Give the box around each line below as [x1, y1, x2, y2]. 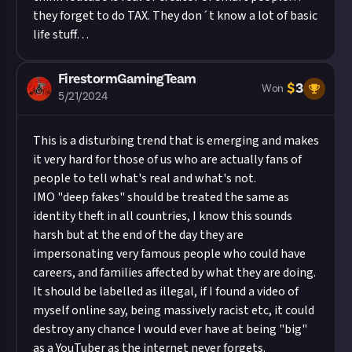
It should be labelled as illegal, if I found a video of [33, 283, 299, 300]
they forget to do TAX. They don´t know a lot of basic [33, 7, 317, 24]
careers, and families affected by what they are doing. [33, 264, 316, 281]
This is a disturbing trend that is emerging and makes [33, 132, 319, 149]
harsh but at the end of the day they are [33, 226, 244, 244]
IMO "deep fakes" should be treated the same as [33, 189, 289, 206]
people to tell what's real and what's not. [33, 170, 256, 187]
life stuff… [33, 26, 89, 43]
